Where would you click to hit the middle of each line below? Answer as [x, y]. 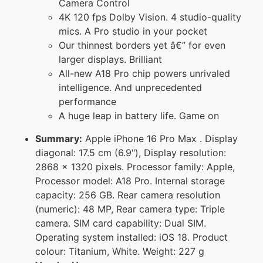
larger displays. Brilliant [110, 59]
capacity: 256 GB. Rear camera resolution [128, 195]
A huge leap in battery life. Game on [139, 115]
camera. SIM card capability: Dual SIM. [121, 223]
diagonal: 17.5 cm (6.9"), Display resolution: [131, 152]
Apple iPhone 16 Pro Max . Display [160, 138]
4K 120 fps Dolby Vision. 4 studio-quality [150, 17]
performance [87, 101]
